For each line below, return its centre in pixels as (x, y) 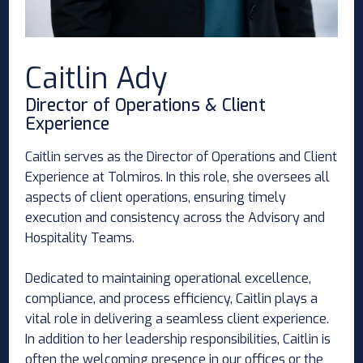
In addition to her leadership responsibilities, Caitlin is (178, 340)
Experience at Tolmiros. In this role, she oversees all (178, 177)
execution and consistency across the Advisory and (175, 218)
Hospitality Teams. (80, 238)
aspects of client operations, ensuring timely (156, 198)
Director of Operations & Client (146, 106)
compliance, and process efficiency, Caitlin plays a (172, 299)
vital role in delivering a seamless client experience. (177, 319)
